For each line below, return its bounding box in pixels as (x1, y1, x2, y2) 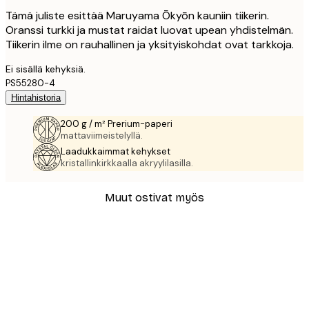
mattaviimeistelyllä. (61, 130, 143, 142)
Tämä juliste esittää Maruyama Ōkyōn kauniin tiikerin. (6, 8, 269, 23)
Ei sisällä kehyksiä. (6, 63, 86, 76)
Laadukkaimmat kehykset (61, 146, 170, 158)
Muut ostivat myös (105, 191, 204, 205)
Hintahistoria (11, 92, 61, 103)
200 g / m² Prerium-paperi (61, 118, 172, 130)
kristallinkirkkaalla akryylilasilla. (61, 157, 193, 170)
